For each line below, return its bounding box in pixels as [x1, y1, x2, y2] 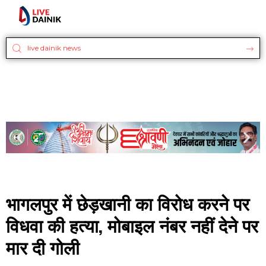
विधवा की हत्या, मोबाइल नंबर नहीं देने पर [6, 211, 258, 239]
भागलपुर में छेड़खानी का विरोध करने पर [6, 189, 249, 217]
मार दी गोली [6, 233, 80, 261]
